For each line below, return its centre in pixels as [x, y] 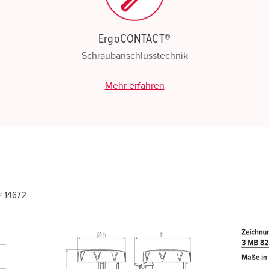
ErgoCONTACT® [134, 39]
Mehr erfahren [134, 86]
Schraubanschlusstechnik [134, 56]
